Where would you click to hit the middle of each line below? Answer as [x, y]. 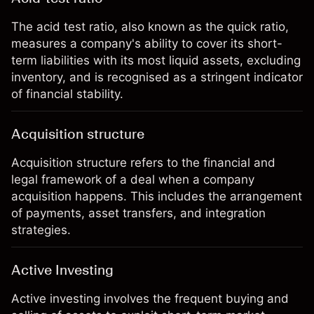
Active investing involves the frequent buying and [150, 299]
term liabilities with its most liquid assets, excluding [156, 60]
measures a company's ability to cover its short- [147, 43]
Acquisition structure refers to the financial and [143, 163]
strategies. [41, 230]
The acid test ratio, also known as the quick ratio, [150, 27]
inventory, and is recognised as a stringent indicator [157, 77]
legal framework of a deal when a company [133, 179]
